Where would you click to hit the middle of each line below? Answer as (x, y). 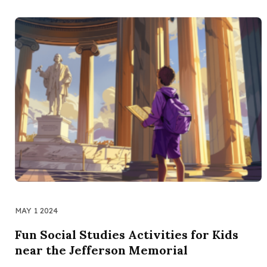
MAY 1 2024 (36, 211)
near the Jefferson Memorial (101, 250)
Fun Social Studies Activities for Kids (127, 235)
